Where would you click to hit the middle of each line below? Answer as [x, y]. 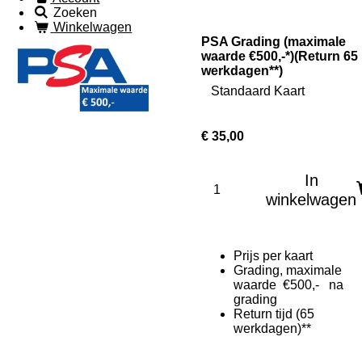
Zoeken [76, 13]
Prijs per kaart [273, 256]
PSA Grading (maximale [274, 42]
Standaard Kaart [258, 91]
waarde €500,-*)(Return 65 [280, 56]
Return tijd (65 [274, 314]
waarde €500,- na [288, 285]
